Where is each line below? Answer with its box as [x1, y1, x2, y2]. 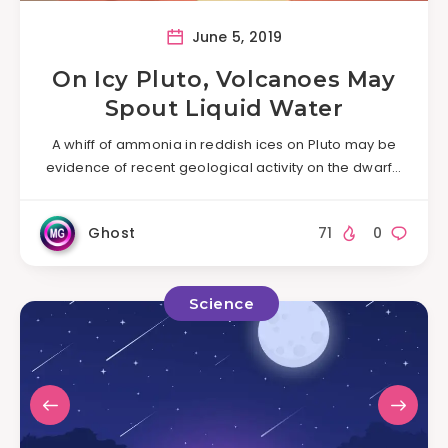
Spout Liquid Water [104, 94, 344, 122]
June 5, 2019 [187, 26, 283, 47]
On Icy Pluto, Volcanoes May [52, 65, 396, 93]
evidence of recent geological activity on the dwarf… [46, 157, 402, 177]
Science [188, 294, 255, 314]
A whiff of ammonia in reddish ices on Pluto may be [51, 134, 397, 154]
